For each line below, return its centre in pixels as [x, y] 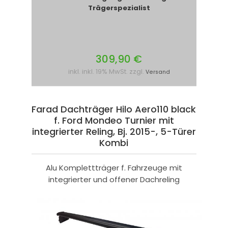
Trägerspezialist [119, 8]
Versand [158, 72]
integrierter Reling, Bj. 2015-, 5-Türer [114, 132]
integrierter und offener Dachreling [114, 180]
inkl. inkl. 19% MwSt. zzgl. [107, 72]
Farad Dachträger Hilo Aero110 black [114, 109]
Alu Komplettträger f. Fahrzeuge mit [114, 168]
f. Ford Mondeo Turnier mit [114, 121]
